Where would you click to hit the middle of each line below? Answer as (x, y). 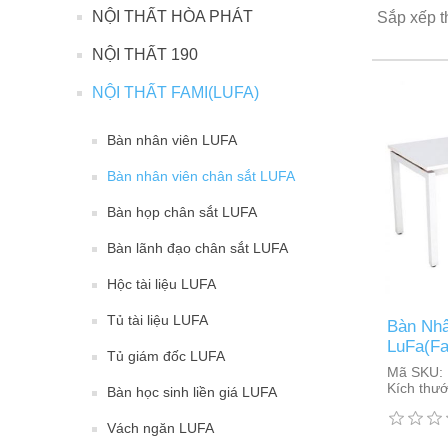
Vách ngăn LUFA (160, 428)
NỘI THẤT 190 (145, 54)
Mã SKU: (414, 372)
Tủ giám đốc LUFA (166, 356)
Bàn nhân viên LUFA (172, 140)
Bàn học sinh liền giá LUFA (192, 392)
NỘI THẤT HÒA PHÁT (172, 16)
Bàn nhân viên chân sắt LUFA (201, 176)
